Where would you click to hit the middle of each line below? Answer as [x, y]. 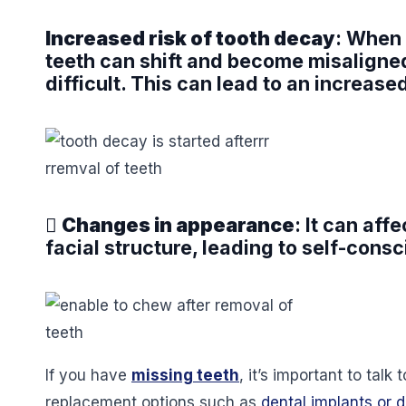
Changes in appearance [178, 225]
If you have [88, 375]
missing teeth [185, 375]
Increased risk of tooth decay [190, 39]
